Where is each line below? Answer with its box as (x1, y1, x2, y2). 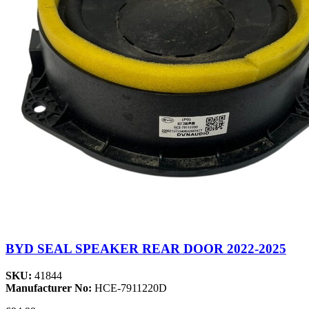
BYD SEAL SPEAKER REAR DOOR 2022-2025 (6, 241, 286, 257)
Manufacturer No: (6, 281, 94, 294)
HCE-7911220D (94, 281, 167, 294)
